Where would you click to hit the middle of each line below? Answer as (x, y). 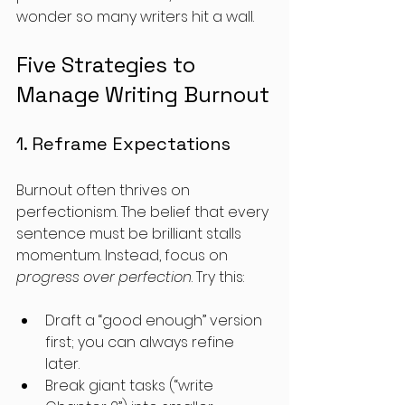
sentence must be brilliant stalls (131, 234)
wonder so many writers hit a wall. (135, 17)
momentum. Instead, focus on (124, 255)
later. (64, 364)
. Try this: (218, 277)
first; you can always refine (141, 342)
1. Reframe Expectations (123, 144)
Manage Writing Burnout (143, 94)
